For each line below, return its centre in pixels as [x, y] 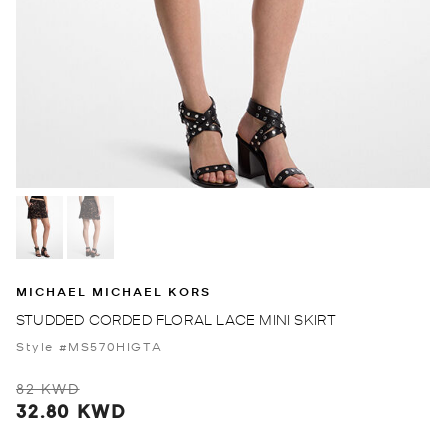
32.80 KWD [71, 410]
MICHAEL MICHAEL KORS [113, 291]
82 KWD [48, 387]
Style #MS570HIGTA [89, 345]
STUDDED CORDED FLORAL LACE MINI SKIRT [176, 318]
